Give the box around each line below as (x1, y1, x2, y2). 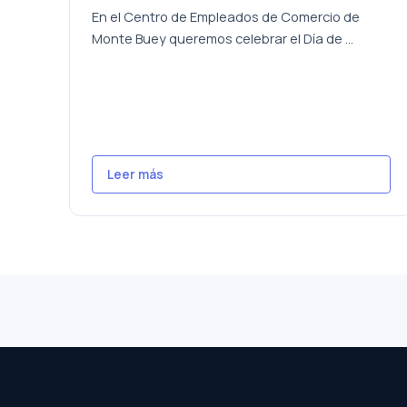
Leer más (107, 165, 164, 183)
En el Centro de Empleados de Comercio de (92, 7, 360, 26)
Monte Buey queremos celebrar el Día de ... (92, 29, 353, 48)
